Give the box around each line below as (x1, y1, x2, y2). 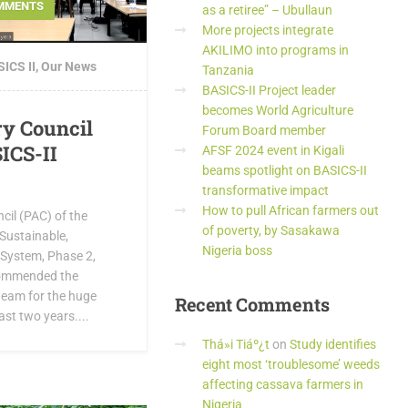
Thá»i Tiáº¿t (202, 337, 270, 352)
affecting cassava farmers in (202, 377, 363, 392)
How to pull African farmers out (202, 203, 379, 218)
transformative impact (202, 183, 329, 198)
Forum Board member (202, 123, 326, 138)
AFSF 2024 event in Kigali (202, 143, 344, 158)
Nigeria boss (202, 243, 272, 258)
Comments (231, 292, 331, 316)
